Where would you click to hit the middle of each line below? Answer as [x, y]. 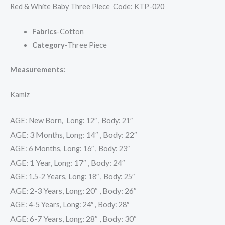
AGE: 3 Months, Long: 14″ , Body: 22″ [74, 134]
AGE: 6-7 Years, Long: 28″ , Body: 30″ [73, 218]
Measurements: [38, 69]
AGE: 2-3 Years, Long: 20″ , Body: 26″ [73, 190]
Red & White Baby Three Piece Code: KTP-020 [87, 6]
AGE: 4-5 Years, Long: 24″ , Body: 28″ [70, 204]
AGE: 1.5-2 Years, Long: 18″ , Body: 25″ [72, 176]
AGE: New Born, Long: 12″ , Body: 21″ [71, 120]
